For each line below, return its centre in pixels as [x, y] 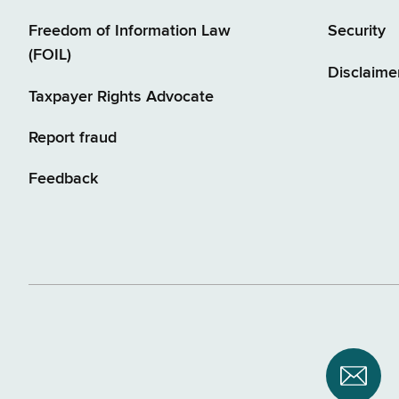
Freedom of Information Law [130, 32]
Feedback [63, 179]
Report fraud [73, 138]
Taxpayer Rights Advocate [121, 97]
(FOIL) [50, 56]
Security [357, 32]
